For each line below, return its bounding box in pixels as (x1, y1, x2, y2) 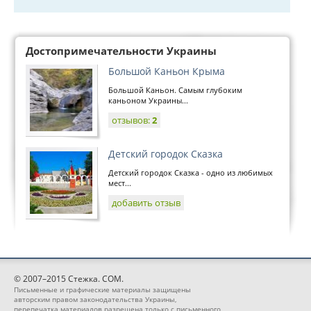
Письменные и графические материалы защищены (14, 285, 191, 294)
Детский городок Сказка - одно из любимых (108, 167, 273, 178)
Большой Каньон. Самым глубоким (108, 85, 242, 95)
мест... (108, 178, 131, 188)
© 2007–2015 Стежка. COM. (14, 273, 124, 285)
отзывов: (112, 114, 152, 126)
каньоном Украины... (108, 95, 188, 106)
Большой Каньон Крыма (108, 65, 225, 78)
